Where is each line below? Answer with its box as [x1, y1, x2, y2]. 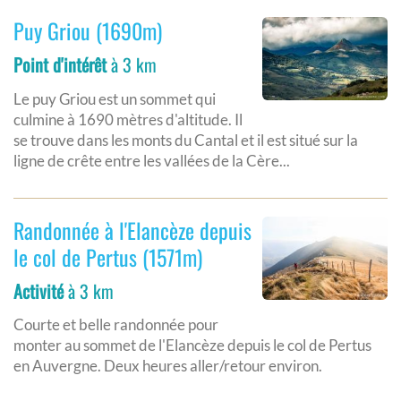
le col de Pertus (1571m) [13, 240, 202, 273]
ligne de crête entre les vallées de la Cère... [13, 150, 290, 170]
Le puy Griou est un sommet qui [13, 89, 216, 108]
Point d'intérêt [13, 51, 107, 79]
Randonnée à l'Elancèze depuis [13, 213, 252, 246]
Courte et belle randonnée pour [13, 314, 218, 334]
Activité [13, 277, 64, 304]
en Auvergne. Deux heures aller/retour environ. [13, 355, 322, 375]
